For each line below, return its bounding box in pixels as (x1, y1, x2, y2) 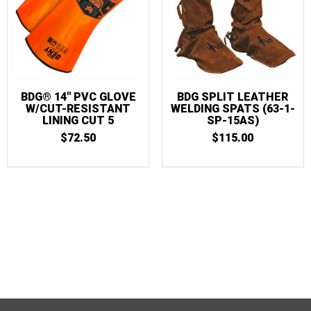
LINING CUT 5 (42, 114, 115, 128)
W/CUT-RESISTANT (26, 102, 131, 116)
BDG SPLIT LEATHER (177, 90, 289, 104)
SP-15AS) (206, 114, 259, 128)
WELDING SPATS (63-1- (170, 102, 295, 116)
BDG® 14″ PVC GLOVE (20, 90, 136, 104)
